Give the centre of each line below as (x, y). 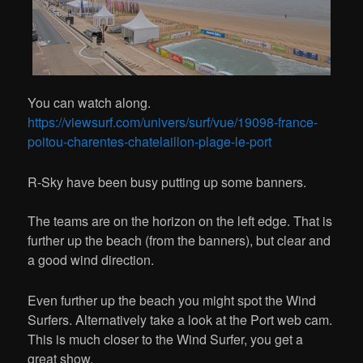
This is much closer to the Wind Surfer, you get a (166, 340)
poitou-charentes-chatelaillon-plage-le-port (150, 142)
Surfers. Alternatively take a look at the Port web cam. (180, 320)
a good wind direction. (91, 260)
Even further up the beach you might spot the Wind (172, 301)
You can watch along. (90, 103)
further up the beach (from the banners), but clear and (179, 241)
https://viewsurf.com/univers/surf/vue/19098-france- (173, 122)
